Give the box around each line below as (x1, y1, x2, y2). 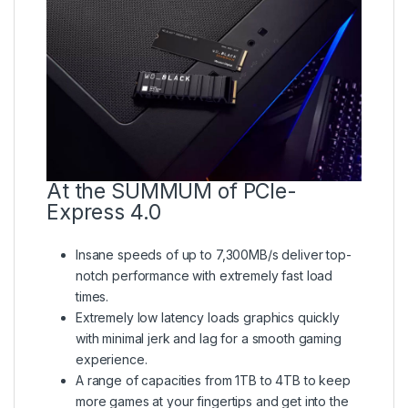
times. (76, 289, 109, 305)
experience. (76, 352, 148, 368)
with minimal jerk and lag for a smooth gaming (76, 331, 342, 347)
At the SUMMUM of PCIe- (46, 178, 297, 205)
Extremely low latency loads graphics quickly (76, 310, 340, 326)
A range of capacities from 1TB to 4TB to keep (76, 372, 351, 389)
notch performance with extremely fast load (76, 268, 333, 284)
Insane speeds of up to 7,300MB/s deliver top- (76, 247, 352, 263)
